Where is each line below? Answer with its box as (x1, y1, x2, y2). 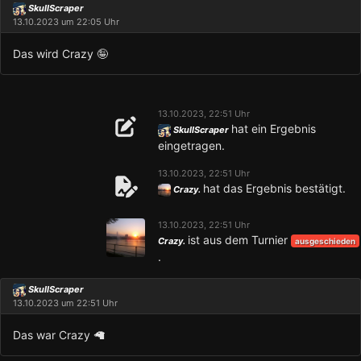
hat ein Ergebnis (231, 122, 316, 136)
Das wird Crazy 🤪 (13, 47, 108, 61)
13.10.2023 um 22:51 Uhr (13, 297, 118, 309)
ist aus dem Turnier (188, 233, 291, 247)
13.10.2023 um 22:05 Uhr (13, 16, 119, 28)
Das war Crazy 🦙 (13, 328, 105, 342)
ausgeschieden (294, 235, 355, 246)
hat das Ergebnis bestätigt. (203, 181, 346, 196)
